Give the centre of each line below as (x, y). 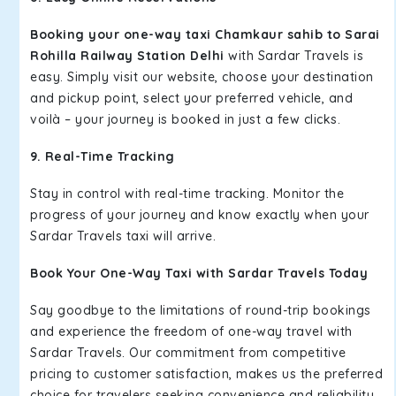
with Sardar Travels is (296, 56)
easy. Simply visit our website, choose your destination (202, 77)
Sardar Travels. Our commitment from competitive (188, 353)
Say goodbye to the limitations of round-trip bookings (201, 310)
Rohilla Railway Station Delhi (129, 56)
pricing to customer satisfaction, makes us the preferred (206, 374)
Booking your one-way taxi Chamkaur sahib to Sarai (205, 34)
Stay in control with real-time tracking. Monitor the (187, 194)
